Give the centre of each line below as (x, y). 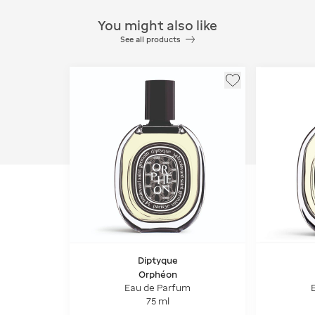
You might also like (157, 25)
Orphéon (157, 274)
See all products (151, 39)
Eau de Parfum (157, 288)
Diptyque (157, 261)
